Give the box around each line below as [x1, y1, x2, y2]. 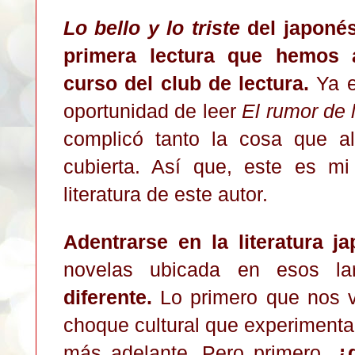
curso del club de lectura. [63, 71, 310, 94]
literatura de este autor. [63, 182, 268, 205]
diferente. [63, 285, 152, 308]
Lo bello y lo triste [63, 16, 240, 39]
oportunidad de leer [63, 99, 242, 122]
